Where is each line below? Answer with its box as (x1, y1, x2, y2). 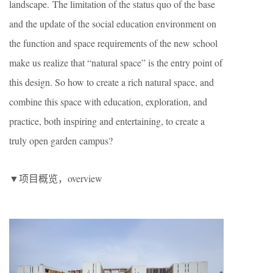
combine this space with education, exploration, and (9, 95, 207, 108)
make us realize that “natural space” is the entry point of (9, 56, 222, 69)
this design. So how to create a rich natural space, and (9, 76, 214, 89)
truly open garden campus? (9, 134, 113, 147)
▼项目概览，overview (9, 172, 102, 185)
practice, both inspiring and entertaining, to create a (9, 115, 205, 128)
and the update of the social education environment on (9, 17, 216, 30)
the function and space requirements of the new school (9, 37, 218, 50)
